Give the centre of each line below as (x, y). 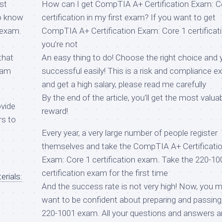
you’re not (60, 44)
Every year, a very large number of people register (130, 133)
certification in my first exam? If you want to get (129, 17)
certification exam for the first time (105, 173)
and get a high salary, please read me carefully (124, 84)
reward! (55, 111)
